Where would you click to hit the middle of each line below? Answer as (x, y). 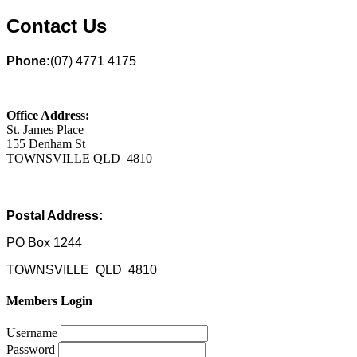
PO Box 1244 (44, 242)
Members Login (49, 301)
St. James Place (45, 129)
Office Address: (48, 115)
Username (32, 333)
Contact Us (57, 25)
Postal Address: (55, 215)
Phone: (28, 61)
